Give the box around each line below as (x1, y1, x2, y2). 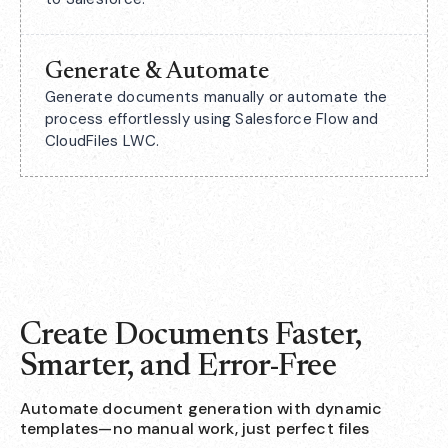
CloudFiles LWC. (45, 131, 160, 151)
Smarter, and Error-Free (20, 351, 337, 383)
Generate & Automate (45, 60, 269, 84)
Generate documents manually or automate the (45, 87, 388, 107)
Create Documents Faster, (20, 320, 362, 352)
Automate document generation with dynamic (20, 398, 383, 419)
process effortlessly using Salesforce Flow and (45, 109, 379, 129)
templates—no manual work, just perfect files (20, 418, 370, 439)
